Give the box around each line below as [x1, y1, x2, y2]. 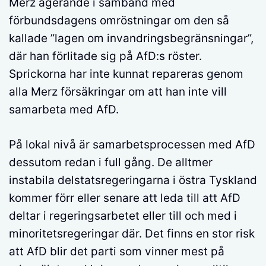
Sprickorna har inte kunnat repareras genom [9, 67, 243, 81]
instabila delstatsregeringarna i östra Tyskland [9, 173, 257, 187]
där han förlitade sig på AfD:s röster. [9, 49, 202, 64]
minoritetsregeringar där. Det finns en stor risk [9, 226, 255, 240]
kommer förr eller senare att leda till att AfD [9, 191, 240, 205]
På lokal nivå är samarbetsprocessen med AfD [9, 137, 255, 151]
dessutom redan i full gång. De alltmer [9, 155, 213, 169]
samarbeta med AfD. [9, 103, 119, 117]
